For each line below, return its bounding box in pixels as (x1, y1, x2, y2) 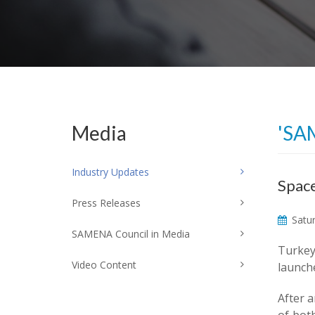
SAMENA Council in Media (72, 227, 190, 240)
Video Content (72, 258, 136, 271)
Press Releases (72, 196, 141, 210)
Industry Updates (72, 165, 149, 179)
